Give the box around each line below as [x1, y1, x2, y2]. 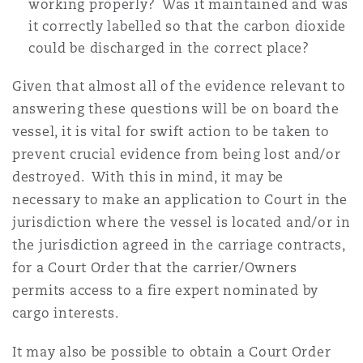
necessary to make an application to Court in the [12, 191, 348, 209]
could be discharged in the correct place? [28, 40, 310, 58]
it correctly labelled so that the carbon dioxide [28, 18, 347, 36]
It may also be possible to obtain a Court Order [12, 344, 331, 361]
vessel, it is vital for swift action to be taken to [12, 123, 330, 141]
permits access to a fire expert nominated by [12, 282, 319, 300]
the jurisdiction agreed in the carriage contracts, [12, 237, 345, 254]
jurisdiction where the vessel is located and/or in [12, 214, 351, 232]
